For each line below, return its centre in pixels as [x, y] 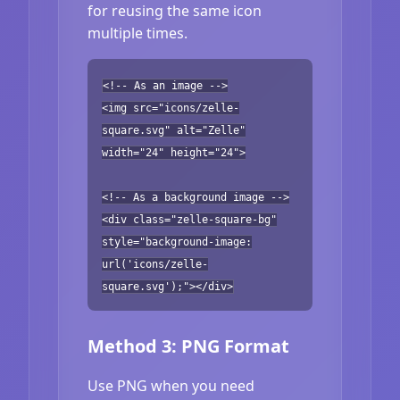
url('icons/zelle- [155, 264]
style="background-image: [177, 242]
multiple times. [137, 33]
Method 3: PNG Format [188, 346]
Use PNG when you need [171, 385]
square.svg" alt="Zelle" [174, 130]
